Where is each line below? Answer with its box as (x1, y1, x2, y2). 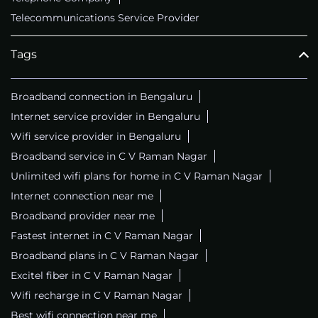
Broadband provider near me (11, 209, 155, 222)
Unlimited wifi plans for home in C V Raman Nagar (11, 169, 263, 182)
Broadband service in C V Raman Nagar (11, 149, 207, 163)
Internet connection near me (11, 189, 153, 202)
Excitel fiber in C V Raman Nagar (11, 268, 172, 282)
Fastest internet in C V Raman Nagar (11, 229, 193, 242)
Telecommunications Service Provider (11, 11, 199, 24)
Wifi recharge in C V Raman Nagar (11, 288, 182, 302)
